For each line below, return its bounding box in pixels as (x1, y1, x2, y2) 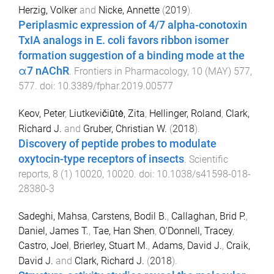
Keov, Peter (18, 107, 65, 119)
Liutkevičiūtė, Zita (69, 107, 145, 119)
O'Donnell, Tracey (159, 224, 232, 237)
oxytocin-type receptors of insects (18, 152, 184, 165)
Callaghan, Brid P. (171, 210, 246, 222)
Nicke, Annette (98, 4, 160, 17)
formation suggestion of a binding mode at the (18, 50, 245, 62)
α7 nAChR (18, 65, 69, 78)
